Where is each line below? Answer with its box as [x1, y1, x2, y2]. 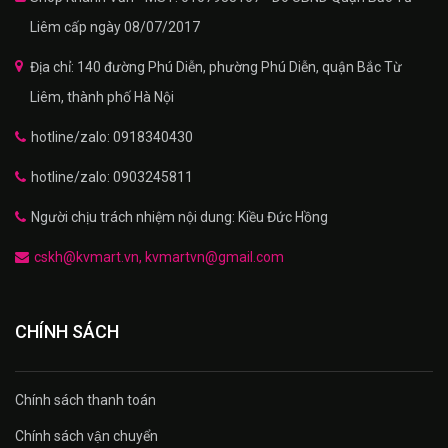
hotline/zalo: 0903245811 [31, 168, 193, 185]
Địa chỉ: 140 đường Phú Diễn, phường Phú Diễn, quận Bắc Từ [30, 58, 402, 75]
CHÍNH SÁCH [15, 320, 119, 342]
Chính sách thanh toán [15, 391, 156, 408]
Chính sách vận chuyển [15, 427, 158, 444]
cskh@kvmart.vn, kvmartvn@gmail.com [34, 248, 284, 265]
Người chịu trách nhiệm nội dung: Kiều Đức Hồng [31, 208, 328, 225]
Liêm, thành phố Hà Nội [30, 88, 174, 105]
